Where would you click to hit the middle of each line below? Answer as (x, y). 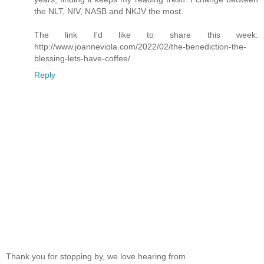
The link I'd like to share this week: (146, 35)
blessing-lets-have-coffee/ (82, 59)
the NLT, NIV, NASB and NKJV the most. (109, 11)
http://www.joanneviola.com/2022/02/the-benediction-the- (140, 47)
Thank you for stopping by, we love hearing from (96, 257)
